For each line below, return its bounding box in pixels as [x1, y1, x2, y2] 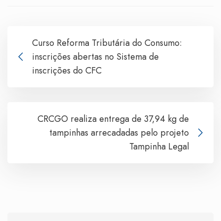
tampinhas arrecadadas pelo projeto [49, 126, 189, 140]
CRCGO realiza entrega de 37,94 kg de [37, 112, 189, 126]
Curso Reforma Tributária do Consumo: [32, 37, 182, 50]
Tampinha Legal [129, 140, 189, 153]
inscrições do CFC [32, 64, 102, 77]
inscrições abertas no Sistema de [32, 50, 159, 64]
